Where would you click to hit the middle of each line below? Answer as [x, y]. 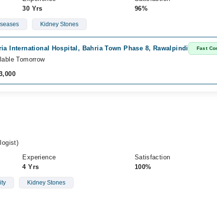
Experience [39, 157]
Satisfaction [152, 157]
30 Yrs [32, 8]
